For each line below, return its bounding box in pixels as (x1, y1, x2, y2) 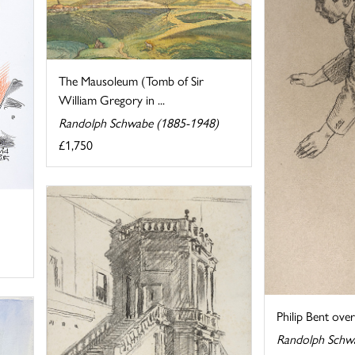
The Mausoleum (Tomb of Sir (59, 71, 204, 90)
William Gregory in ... (59, 90, 166, 109)
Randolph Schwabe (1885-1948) (59, 113, 219, 132)
